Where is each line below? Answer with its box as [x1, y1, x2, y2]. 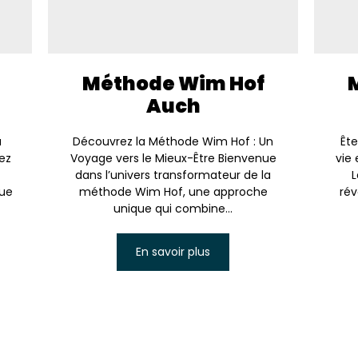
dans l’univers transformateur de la [75, 166, 271, 183]
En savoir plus [136, 243, 210, 260]
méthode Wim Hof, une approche [78, 183, 268, 200]
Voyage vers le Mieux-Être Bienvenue [70, 149, 276, 166]
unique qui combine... [113, 200, 233, 217]
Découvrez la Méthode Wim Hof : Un [73, 133, 273, 149]
